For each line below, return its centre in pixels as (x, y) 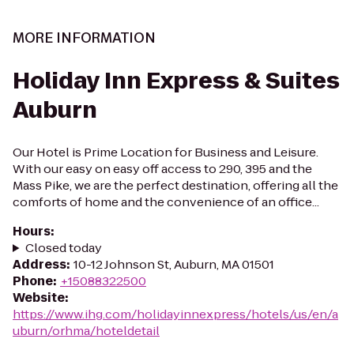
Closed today (63, 248)
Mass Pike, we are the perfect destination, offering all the (175, 185)
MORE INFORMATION (84, 38)
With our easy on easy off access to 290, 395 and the (162, 169)
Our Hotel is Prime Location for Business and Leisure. (166, 152)
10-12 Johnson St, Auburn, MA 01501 (174, 264)
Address (40, 264)
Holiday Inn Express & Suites (176, 81)
